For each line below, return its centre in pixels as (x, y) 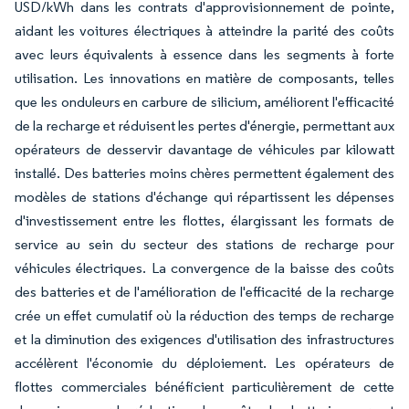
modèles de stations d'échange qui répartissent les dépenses (204, 197)
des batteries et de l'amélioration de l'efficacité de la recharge (204, 292)
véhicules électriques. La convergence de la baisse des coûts (204, 268)
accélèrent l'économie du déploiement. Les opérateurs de (204, 363)
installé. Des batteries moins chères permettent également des (204, 173)
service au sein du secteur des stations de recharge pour (204, 244)
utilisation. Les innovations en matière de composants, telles (204, 78)
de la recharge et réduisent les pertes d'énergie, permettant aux (204, 126)
